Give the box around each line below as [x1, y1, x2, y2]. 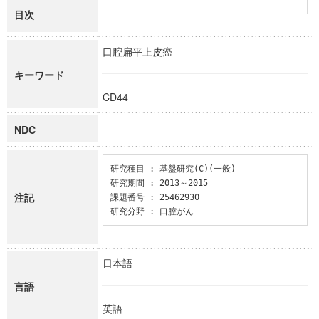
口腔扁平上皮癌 [103, 44, 185, 58]
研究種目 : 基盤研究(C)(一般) [110, 163, 236, 174]
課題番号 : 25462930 [110, 192, 199, 202]
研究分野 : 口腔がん [110, 206, 194, 216]
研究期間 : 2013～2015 [110, 177, 208, 188]
